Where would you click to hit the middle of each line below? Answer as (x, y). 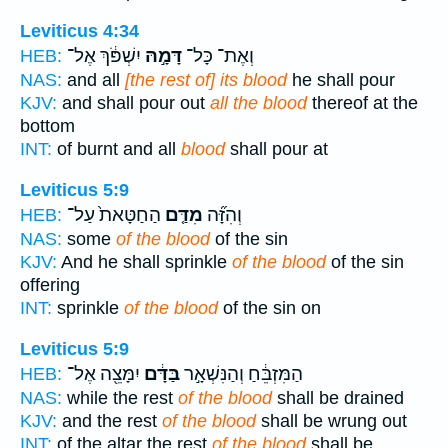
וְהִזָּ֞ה (222, 215)
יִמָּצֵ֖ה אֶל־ (103, 373)
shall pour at (276, 149)
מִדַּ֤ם (182, 215)
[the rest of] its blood (206, 80)
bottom (47, 126)
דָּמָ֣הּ (161, 56)
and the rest (109, 420)
